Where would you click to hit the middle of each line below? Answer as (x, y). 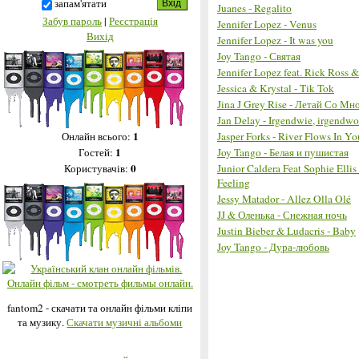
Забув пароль (72, 21)
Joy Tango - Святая (259, 56)
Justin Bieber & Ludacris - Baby (286, 230)
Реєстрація (133, 21)
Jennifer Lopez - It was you (275, 40)
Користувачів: (97, 168)
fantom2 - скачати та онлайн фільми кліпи (100, 308)
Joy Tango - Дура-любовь (273, 246)
